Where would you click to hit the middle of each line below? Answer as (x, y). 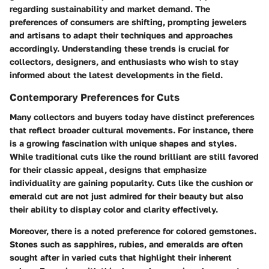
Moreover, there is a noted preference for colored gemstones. (133, 231)
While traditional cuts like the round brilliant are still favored (134, 156)
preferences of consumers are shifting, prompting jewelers (128, 22)
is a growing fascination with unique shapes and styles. (123, 143)
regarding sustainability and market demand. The (110, 9)
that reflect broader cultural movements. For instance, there (131, 130)
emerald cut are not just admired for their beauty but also (126, 196)
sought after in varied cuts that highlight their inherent (121, 257)
